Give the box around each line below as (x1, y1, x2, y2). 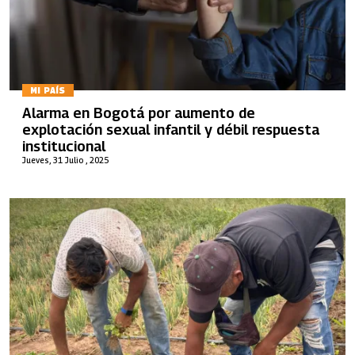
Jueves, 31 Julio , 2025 (22, 155, 109, 165)
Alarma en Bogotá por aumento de (22, 105, 255, 121)
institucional (22, 138, 105, 155)
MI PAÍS (30, 85, 66, 95)
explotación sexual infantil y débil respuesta (22, 121, 319, 138)
